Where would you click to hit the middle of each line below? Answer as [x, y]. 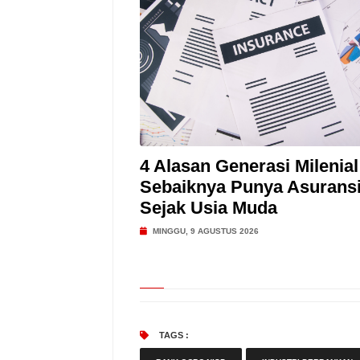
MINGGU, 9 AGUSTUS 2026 [204, 231]
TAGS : [172, 335]
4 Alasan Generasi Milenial [249, 166]
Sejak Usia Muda [208, 208]
